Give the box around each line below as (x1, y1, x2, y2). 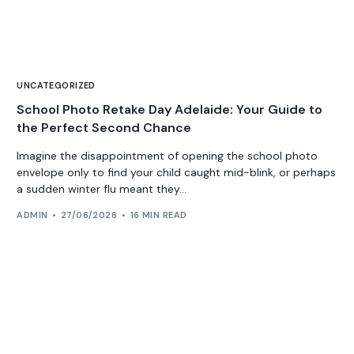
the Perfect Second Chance (17, 119, 192, 137)
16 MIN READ (130, 209, 187, 220)
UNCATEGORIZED (17, 80, 96, 92)
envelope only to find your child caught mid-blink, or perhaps (17, 165, 337, 180)
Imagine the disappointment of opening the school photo (17, 149, 318, 164)
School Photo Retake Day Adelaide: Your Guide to (17, 101, 323, 119)
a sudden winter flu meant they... (17, 182, 187, 197)
